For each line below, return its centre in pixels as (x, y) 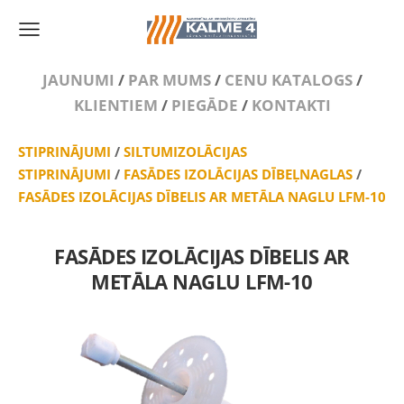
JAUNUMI (78, 80)
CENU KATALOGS (288, 80)
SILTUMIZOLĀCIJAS (185, 151)
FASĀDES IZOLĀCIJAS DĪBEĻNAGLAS (238, 174)
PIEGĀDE (204, 105)
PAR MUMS (169, 80)
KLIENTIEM (115, 105)
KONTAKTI (291, 105)
